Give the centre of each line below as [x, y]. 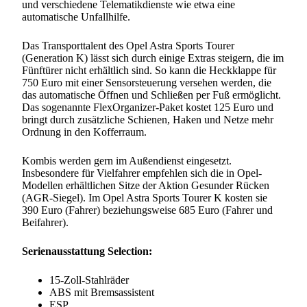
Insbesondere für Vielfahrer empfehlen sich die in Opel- [142, 173]
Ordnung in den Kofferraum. [84, 132]
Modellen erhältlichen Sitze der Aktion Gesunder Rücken [146, 186]
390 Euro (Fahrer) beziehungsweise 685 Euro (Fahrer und [147, 210]
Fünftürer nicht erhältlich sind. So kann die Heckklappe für [149, 71]
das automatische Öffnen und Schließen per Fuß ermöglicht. [151, 95]
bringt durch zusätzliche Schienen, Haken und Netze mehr [148, 120]
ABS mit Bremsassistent [102, 293]
